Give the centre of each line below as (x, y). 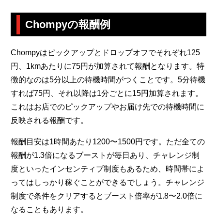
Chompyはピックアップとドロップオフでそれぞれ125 (106, 53)
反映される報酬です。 (50, 121)
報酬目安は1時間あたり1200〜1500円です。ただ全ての (108, 142)
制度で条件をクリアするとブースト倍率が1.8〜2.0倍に (107, 196)
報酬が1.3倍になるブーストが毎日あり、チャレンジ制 (105, 155)
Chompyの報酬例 (68, 25)
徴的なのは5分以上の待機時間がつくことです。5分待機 (108, 80)
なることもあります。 (50, 210)
